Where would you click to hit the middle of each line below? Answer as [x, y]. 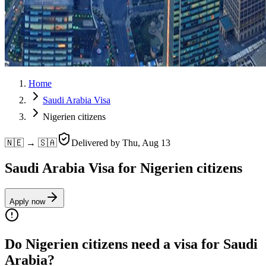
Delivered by [97, 143]
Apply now [27, 201]
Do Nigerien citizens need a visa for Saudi [131, 244]
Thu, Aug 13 [146, 143]
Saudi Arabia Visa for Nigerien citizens [123, 168]
